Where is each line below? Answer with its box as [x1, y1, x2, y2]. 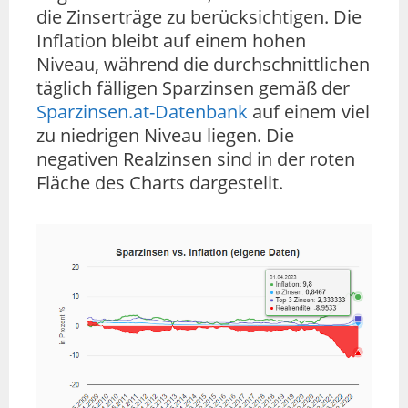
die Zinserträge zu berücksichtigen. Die [36, 5, 362, 30]
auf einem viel [248, 99, 370, 125]
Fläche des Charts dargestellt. [36, 170, 283, 196]
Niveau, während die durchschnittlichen [36, 52, 370, 77]
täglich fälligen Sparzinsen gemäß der [36, 76, 350, 101]
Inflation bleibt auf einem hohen [36, 28, 306, 54]
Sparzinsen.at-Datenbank [36, 99, 248, 125]
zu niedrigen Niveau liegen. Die [36, 123, 294, 148]
